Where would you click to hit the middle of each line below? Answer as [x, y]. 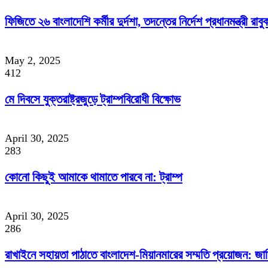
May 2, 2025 [33, 60]
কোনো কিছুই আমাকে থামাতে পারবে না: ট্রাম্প [94, 177]
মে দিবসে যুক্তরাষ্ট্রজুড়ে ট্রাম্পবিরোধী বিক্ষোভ [93, 99]
